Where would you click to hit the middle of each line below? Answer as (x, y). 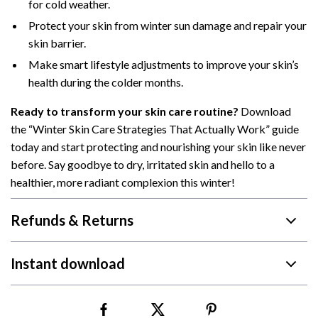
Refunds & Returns (72, 220)
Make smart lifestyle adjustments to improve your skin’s (164, 64)
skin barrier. (57, 43)
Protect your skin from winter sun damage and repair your (168, 25)
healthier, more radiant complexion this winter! (123, 182)
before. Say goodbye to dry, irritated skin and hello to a (143, 164)
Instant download (68, 263)
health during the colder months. (106, 82)
